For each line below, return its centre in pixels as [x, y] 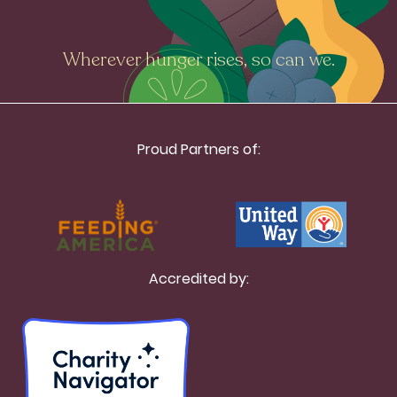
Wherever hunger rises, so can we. [198, 59]
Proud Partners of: [198, 150]
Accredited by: [198, 278]
